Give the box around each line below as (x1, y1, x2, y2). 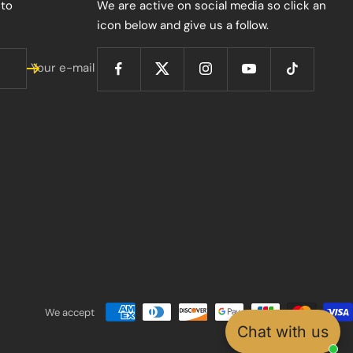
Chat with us (237, 321, 329, 341)
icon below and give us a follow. (97, 17, 269, 33)
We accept (45, 305, 95, 319)
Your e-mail (31, 60, 95, 76)
